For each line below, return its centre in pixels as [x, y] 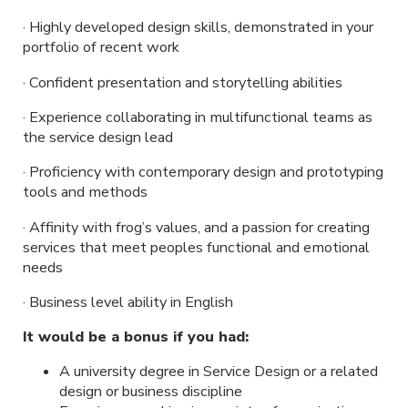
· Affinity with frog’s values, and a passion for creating [196, 227]
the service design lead [97, 138]
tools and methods [85, 193]
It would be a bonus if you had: [135, 337]
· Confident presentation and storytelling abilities [182, 82]
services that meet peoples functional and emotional [196, 247]
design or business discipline [150, 392]
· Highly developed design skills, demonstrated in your [198, 28]
